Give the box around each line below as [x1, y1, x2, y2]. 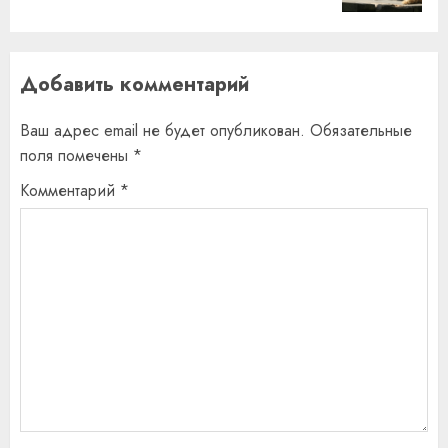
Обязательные [310, 118, 412, 142]
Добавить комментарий [20, 69, 249, 99]
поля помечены [20, 143, 133, 167]
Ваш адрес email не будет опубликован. [20, 118, 305, 142]
